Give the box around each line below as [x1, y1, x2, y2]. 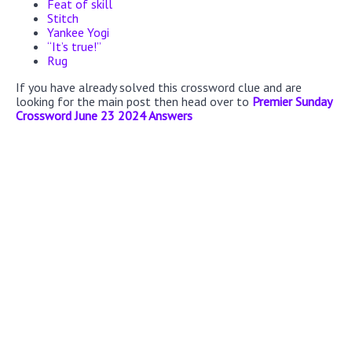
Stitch [47, 9, 79, 26]
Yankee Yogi [47, 24, 109, 40]
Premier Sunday [252, 93, 332, 109]
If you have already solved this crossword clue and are [16, 79, 302, 95]
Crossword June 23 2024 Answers [16, 107, 192, 123]
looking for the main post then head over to [16, 93, 252, 109]
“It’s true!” [47, 38, 101, 54]
